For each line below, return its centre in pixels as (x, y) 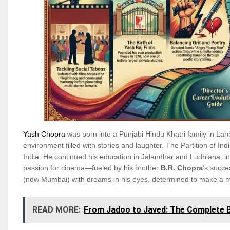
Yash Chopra (45, 134)
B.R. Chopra (182, 168)
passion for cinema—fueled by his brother (92, 168)
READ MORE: (56, 210)
